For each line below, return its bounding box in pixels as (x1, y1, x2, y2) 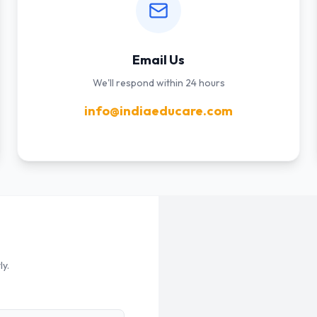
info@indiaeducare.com (84, 103, 233, 119)
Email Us (132, 52, 185, 68)
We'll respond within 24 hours (92, 76, 225, 89)
